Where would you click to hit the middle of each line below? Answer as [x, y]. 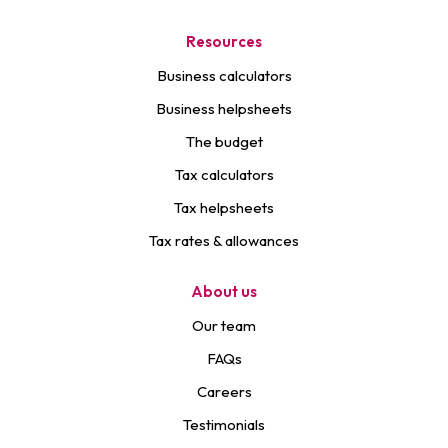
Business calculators [224, 75]
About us [224, 291]
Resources [224, 41]
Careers [224, 391]
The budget [224, 141]
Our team [224, 325]
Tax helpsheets [224, 207]
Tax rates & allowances [224, 240]
